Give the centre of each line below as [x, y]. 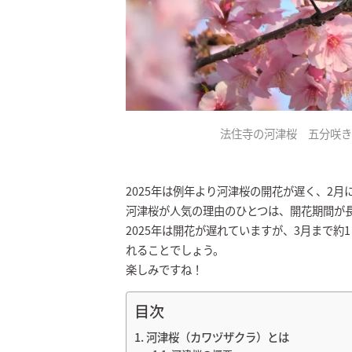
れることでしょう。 [175, 249]
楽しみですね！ [164, 269]
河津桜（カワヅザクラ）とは [217, 336]
